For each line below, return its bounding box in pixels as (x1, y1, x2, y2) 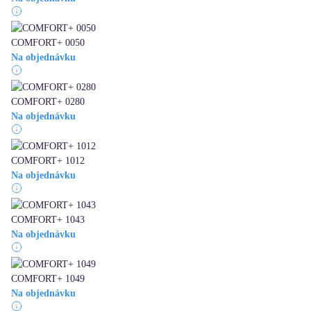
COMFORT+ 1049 (11, 274, 85, 285)
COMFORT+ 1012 (11, 155, 85, 167)
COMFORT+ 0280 (11, 96, 85, 108)
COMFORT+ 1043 (11, 215, 85, 226)
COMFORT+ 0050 (11, 37, 85, 49)
